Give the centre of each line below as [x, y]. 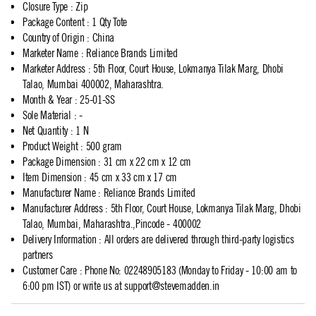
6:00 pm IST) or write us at [74, 286]
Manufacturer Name [59, 193]
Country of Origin [54, 37]
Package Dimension [59, 162]
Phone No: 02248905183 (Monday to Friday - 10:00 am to [190, 270]
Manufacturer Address [63, 208]
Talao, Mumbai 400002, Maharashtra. [93, 84]
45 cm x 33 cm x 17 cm [133, 177]
